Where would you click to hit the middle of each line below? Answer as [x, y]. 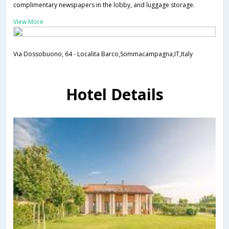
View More [28, 21]
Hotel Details [114, 94]
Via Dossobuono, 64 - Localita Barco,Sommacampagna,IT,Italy [103, 54]
